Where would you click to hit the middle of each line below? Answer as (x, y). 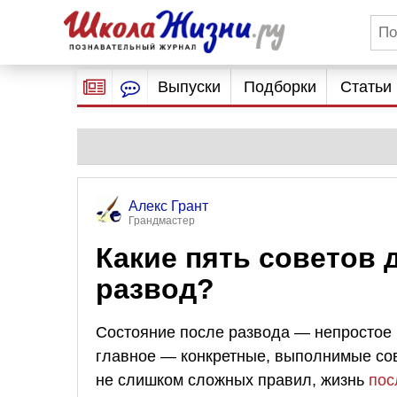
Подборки (280, 87)
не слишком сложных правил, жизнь (232, 380)
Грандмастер (162, 221)
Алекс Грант (168, 206)
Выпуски (189, 87)
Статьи (366, 87)
